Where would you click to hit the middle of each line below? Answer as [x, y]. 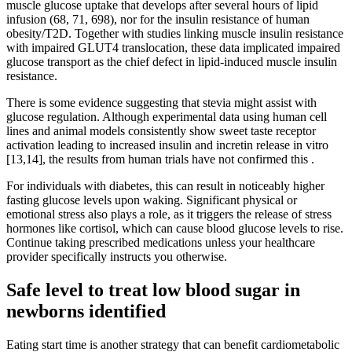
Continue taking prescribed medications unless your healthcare [161, 243]
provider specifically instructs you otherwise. [117, 257]
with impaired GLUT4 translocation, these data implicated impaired [173, 48]
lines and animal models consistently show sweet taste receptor [161, 131]
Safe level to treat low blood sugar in [153, 290]
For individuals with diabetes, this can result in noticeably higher [165, 186]
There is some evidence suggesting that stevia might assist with [161, 103]
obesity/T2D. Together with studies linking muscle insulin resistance [175, 34]
